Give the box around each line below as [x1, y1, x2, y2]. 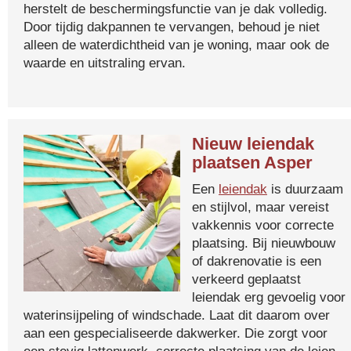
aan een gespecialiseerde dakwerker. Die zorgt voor [24, 325, 327, 341]
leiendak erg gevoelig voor [192, 289, 346, 305]
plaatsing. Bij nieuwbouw [192, 235, 335, 251]
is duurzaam [267, 181, 343, 197]
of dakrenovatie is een [192, 253, 321, 269]
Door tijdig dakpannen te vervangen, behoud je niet [24, 19, 320, 34]
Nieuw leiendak [192, 134, 314, 154]
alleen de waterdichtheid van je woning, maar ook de [24, 37, 329, 52]
